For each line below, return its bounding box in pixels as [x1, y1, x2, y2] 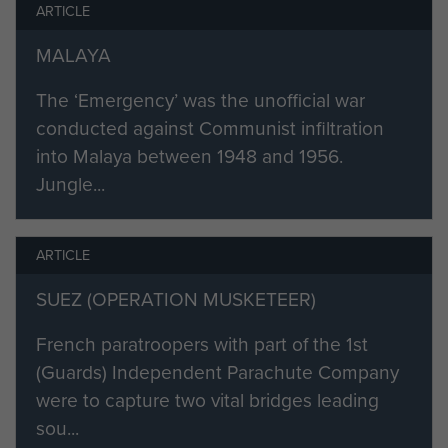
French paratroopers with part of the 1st [36, 329, 368, 359]
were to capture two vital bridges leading [36, 385, 379, 415]
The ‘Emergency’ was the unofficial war [36, 85, 365, 115]
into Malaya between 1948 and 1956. [36, 141, 343, 171]
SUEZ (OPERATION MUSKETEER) [36, 284, 316, 314]
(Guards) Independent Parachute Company [36, 357, 399, 387]
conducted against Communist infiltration [36, 113, 384, 143]
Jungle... [36, 169, 105, 199]
